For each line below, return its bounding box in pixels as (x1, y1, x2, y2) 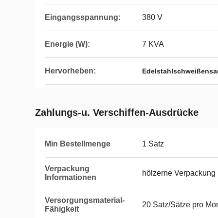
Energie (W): (45, 40, 90, 48)
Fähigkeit (45, 205, 79, 213)
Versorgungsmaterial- (45, 196, 125, 204)
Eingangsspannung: (45, 13, 121, 21)
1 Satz (142, 140, 164, 148)
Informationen (45, 173, 96, 182)
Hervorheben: (45, 67, 96, 75)
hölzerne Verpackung (142, 169, 216, 177)
